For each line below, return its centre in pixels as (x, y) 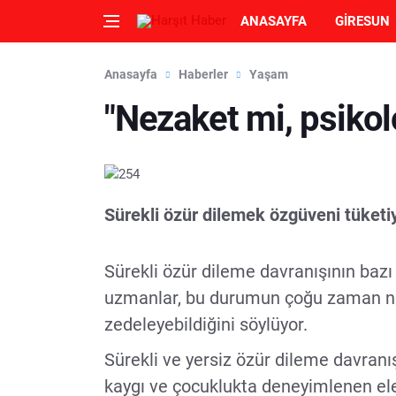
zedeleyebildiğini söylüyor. (206, 325)
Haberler (203, 74)
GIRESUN (362, 21)
